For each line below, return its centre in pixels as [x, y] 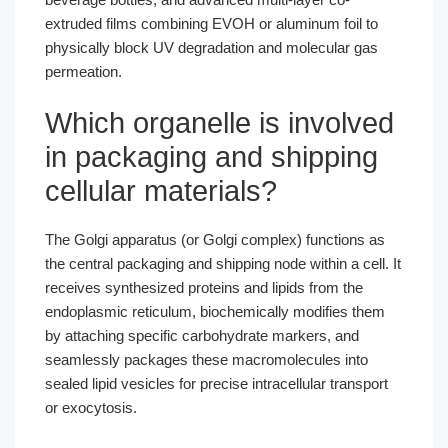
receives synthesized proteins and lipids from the [204, 287]
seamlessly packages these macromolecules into [206, 359]
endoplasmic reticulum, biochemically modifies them [215, 311]
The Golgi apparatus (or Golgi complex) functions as [215, 239]
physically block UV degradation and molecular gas [211, 47]
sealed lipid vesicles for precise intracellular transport [216, 383]
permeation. [83, 71]
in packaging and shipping [211, 157]
